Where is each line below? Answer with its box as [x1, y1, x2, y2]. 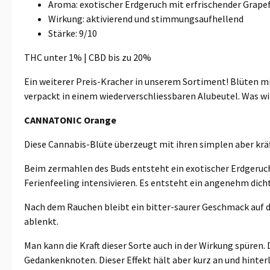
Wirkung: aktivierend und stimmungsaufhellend [48, 12, 243, 25]
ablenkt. [24, 215, 58, 227]
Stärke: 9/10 [48, 27, 97, 39]
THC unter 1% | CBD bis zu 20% [24, 51, 151, 63]
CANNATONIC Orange [24, 113, 116, 126]
